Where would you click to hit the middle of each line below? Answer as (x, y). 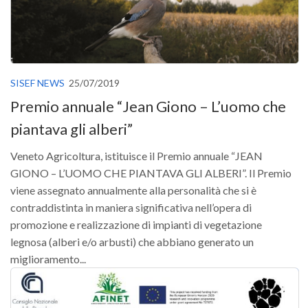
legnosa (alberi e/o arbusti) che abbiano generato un (132, 241)
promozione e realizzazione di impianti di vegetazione (136, 224)
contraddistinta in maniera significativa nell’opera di (131, 207)
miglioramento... (48, 258)
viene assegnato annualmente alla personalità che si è (133, 190)
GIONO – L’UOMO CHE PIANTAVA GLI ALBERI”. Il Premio (151, 173)
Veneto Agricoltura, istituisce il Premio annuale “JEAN (136, 155)
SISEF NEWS (37, 83)
